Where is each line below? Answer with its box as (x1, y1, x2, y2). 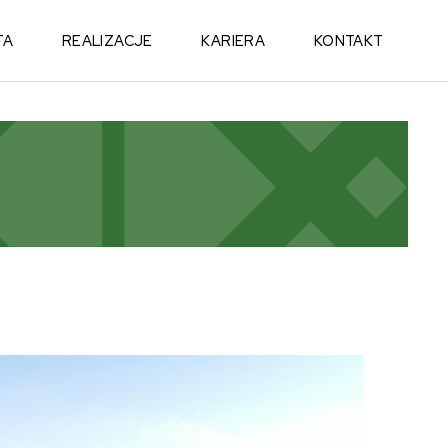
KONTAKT (313, 30, 384, 50)
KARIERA (201, 30, 266, 50)
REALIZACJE (61, 30, 153, 50)
